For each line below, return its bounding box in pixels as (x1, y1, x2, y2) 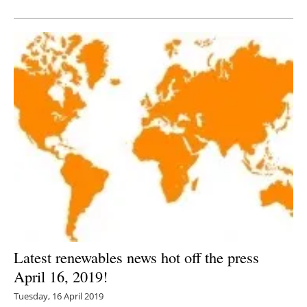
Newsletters (121, 14, 200, 34)
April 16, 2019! (14, 266, 108, 287)
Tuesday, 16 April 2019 (14, 290, 103, 303)
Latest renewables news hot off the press (14, 247, 259, 268)
